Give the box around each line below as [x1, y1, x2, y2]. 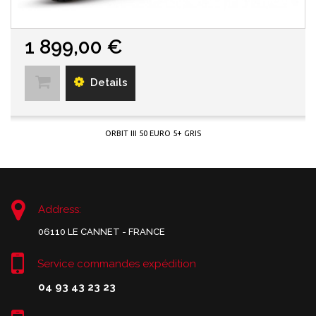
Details [90, 76, 128, 90]
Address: [38, 203, 81, 217]
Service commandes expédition [37, 257, 196, 271]
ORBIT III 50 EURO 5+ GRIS [104, 129, 201, 138]
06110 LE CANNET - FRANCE [38, 226, 165, 238]
